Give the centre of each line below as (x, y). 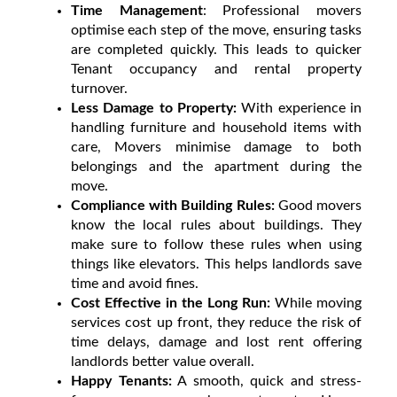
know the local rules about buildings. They (216, 225)
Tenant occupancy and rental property (216, 69)
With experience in (299, 108)
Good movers (320, 205)
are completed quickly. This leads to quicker (216, 49)
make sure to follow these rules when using (216, 244)
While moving (316, 303)
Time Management (137, 10)
